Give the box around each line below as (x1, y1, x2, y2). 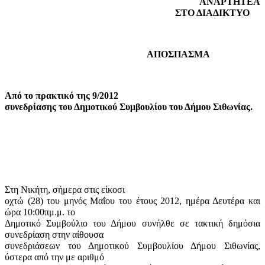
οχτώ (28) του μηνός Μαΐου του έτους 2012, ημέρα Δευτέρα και (5, 195, 260, 206)
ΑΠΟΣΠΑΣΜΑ (147, 49, 210, 59)
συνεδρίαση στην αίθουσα (5, 229, 104, 240)
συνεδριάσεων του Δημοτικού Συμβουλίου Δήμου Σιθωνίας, (5, 240, 260, 251)
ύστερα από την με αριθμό (5, 251, 104, 262)
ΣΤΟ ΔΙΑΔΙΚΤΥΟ (175, 7, 250, 18)
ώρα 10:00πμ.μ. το (5, 206, 75, 217)
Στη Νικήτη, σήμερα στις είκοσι (5, 184, 125, 195)
